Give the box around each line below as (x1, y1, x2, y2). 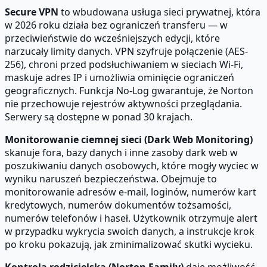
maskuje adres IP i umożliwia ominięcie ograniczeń (5, 71, 234, 85)
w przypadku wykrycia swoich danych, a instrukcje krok (5, 225, 254, 238)
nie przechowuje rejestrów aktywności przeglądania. (5, 97, 242, 111)
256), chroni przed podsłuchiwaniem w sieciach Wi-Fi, (5, 58, 243, 72)
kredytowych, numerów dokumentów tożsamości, (5, 198, 231, 212)
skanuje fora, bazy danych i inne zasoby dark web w (5, 146, 238, 160)
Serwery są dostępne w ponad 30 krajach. (5, 110, 193, 124)
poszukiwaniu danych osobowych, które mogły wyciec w (5, 159, 259, 173)
